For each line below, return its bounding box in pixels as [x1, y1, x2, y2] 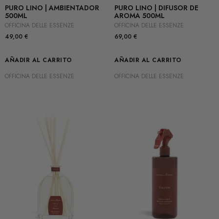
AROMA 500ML [114, 11, 165, 21]
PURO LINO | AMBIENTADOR [5, 3, 99, 13]
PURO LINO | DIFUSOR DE [114, 3, 198, 13]
